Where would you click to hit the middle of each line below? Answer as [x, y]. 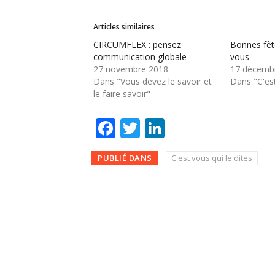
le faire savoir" [122, 94]
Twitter [173, 128]
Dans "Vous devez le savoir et [153, 82]
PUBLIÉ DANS [125, 158]
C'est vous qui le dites [211, 158]
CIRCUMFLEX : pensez [137, 45]
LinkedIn [204, 128]
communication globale [140, 57]
